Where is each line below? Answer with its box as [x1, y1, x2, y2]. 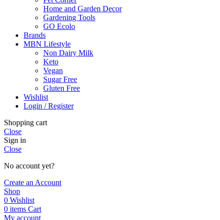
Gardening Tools [43, 13, 95, 22]
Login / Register [24, 101, 74, 110]
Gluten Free [43, 83, 80, 92]
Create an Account [4, 178, 61, 187]
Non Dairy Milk [43, 48, 93, 57]
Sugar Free [43, 75, 77, 83]
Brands [24, 30, 46, 39]
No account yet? [4, 161, 55, 170]
